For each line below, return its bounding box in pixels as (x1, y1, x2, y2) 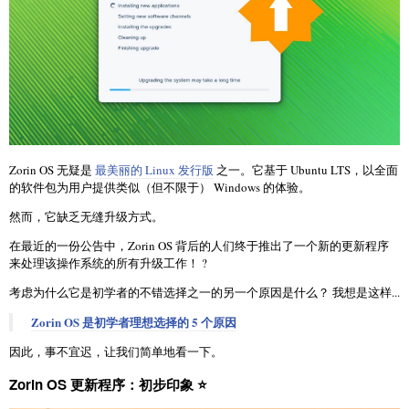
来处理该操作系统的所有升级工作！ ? (9, 254, 207, 271)
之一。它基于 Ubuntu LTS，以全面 (214, 161, 398, 178)
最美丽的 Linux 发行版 (95, 161, 214, 178)
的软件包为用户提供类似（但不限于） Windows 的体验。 (9, 178, 310, 195)
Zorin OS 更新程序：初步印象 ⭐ (9, 374, 207, 395)
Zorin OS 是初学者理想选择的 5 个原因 (30, 312, 236, 330)
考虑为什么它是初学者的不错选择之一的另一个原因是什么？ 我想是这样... (9, 283, 400, 300)
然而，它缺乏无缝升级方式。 (9, 207, 163, 225)
